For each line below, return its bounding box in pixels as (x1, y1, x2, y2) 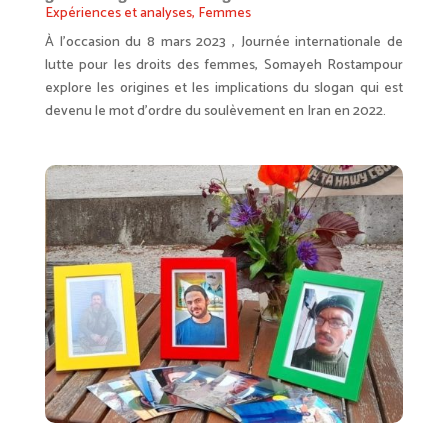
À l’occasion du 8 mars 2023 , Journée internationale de (44, 31, 404, 55)
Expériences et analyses (44, 2, 192, 26)
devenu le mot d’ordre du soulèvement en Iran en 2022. (44, 100, 386, 124)
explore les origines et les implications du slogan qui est (44, 77, 404, 101)
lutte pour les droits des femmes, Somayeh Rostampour (44, 54, 404, 78)
